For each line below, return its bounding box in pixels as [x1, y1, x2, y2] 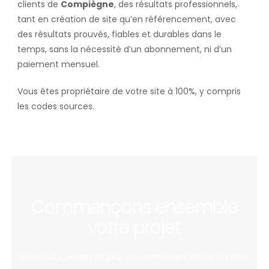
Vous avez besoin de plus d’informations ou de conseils [19, 250, 250, 263]
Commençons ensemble [31, 194, 238, 220]
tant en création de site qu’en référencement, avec [17, 13, 236, 25]
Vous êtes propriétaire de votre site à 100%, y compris [17, 85, 241, 97]
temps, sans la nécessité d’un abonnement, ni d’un [17, 43, 232, 55]
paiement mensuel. [17, 58, 100, 70]
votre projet [88, 214, 181, 240]
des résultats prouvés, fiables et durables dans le [17, 28, 222, 40]
